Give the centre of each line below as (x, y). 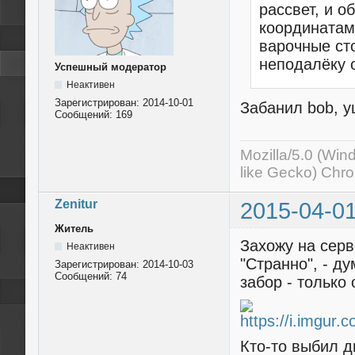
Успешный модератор (111, 67)
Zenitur (76, 204)
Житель (74, 229)
